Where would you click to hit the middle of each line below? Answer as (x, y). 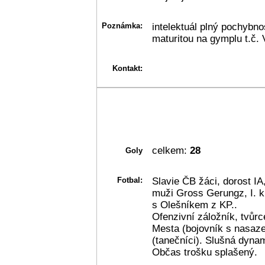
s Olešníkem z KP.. (195, 205)
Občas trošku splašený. (205, 252)
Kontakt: (127, 68)
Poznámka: (122, 25)
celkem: (169, 150)
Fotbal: (130, 180)
